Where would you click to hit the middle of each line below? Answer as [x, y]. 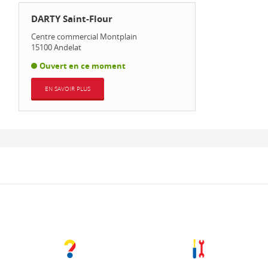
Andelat [67, 47]
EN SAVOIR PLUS [67, 89]
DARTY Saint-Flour [71, 19]
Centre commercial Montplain [84, 36]
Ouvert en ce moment [82, 66]
